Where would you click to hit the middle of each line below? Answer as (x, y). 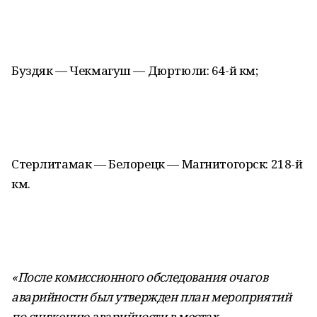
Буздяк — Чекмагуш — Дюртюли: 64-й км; (135, 70)
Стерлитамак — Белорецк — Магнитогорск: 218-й (157, 164)
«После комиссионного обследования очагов (140, 277)
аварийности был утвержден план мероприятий (151, 297)
